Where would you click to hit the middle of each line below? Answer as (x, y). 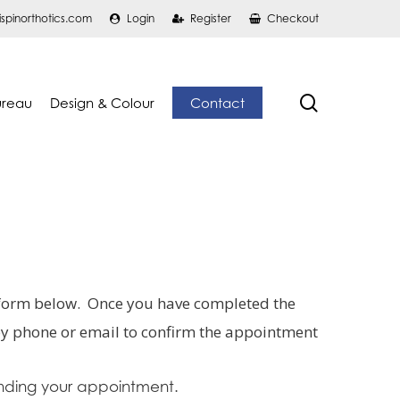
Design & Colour (102, 102)
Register (211, 18)
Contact (217, 102)
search (346, 101)
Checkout (293, 18)
